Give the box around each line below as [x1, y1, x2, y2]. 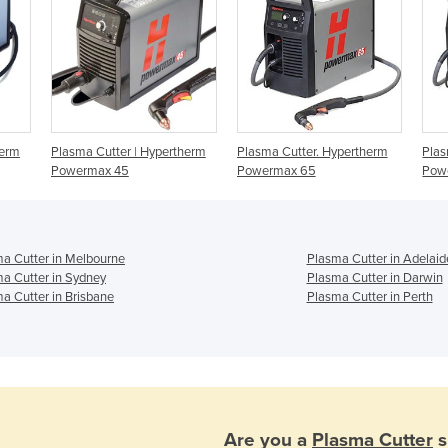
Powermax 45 [50, 162, 129, 179]
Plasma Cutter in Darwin [306, 269, 443, 286]
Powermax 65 [236, 162, 316, 179]
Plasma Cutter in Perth [306, 288, 433, 305]
